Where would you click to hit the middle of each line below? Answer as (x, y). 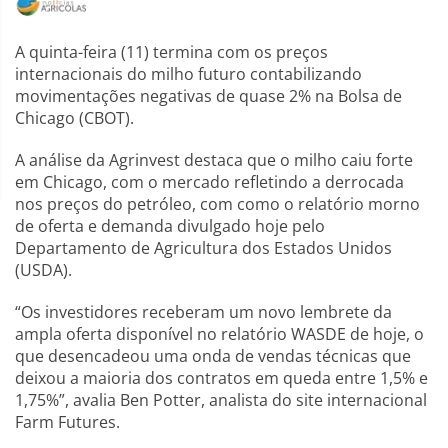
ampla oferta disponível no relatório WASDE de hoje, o (219, 334)
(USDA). (45, 270)
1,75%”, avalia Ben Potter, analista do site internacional (221, 400)
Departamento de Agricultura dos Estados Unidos (203, 248)
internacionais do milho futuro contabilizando (188, 74)
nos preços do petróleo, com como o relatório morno (217, 204)
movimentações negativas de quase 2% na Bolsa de (208, 96)
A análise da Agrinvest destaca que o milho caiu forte (214, 160)
